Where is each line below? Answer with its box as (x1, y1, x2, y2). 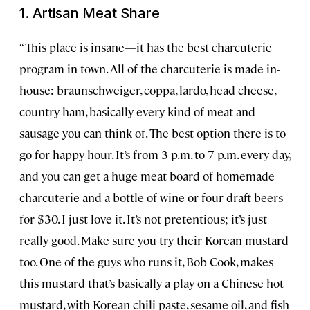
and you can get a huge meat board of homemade (19, 168, 275, 184)
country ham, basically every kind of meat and (19, 104, 255, 120)
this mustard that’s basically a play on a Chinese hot (19, 275, 284, 291)
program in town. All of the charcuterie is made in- (19, 61, 280, 77)
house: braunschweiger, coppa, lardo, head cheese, (19, 82, 275, 98)
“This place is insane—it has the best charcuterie (19, 39, 272, 55)
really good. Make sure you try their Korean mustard (19, 232, 289, 248)
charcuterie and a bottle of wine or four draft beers (19, 190, 283, 206)
